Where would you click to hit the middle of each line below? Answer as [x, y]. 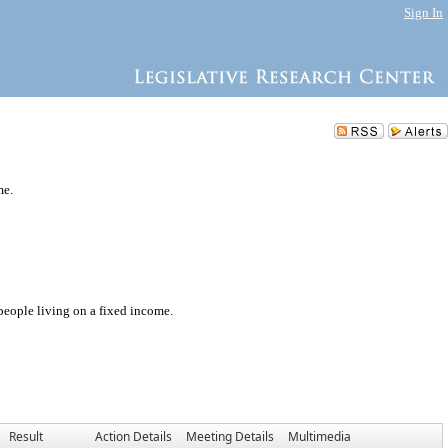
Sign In [423, 12]
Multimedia [319, 436]
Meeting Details [230, 436]
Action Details [133, 436]
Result [26, 436]
